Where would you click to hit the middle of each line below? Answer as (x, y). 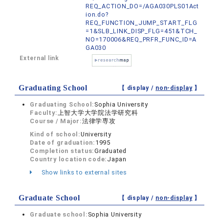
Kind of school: (55, 134)
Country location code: (69, 159)
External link (39, 58)
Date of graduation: (63, 142)
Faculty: (44, 113)
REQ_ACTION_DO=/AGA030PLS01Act (142, 6)
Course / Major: (56, 121)
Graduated (110, 151)
